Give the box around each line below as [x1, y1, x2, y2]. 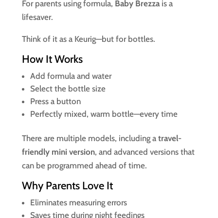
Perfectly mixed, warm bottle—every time [30, 109, 178, 119]
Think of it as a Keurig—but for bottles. [21, 34, 155, 44]
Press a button [30, 96, 81, 106]
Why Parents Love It [21, 179, 113, 192]
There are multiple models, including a [21, 133, 158, 143]
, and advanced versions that [94, 147, 195, 157]
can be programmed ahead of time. [21, 161, 147, 170]
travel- [158, 133, 182, 143]
